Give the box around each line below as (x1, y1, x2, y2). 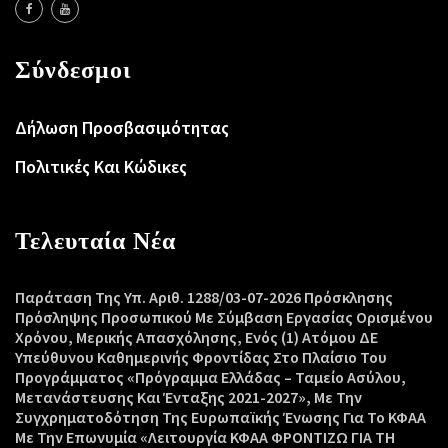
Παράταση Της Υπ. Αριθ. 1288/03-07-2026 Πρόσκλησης (15, 287, 393, 308)
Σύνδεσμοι (15, 54, 131, 86)
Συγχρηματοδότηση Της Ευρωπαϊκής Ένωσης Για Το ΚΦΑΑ (15, 407, 426, 428)
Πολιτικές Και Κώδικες (15, 155, 187, 179)
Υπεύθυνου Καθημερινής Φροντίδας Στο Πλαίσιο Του (15, 347, 387, 368)
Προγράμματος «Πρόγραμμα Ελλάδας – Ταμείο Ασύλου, (15, 367, 406, 388)
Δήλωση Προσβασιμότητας (15, 116, 229, 140)
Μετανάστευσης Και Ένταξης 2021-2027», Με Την (15, 387, 362, 408)
